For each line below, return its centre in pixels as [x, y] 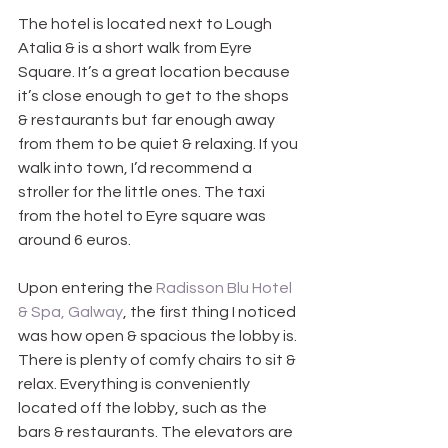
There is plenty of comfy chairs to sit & [158, 360]
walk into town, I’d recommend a [136, 168]
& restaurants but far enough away [148, 120]
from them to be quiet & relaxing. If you [159, 144]
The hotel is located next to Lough [146, 24]
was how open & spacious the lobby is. [159, 336]
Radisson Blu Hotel [225, 288]
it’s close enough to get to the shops [155, 96]
